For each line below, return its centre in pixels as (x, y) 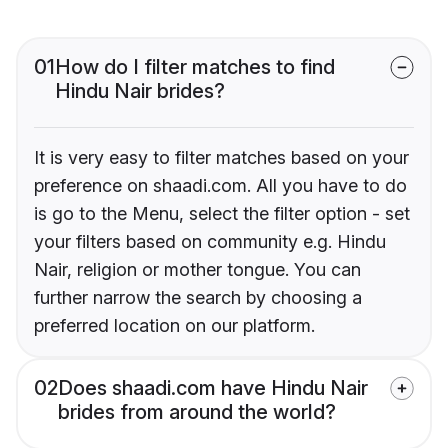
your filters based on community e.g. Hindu (210, 242)
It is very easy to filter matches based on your (221, 158)
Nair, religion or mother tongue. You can (197, 270)
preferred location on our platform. (174, 326)
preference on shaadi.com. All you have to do (220, 186)
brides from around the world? (197, 412)
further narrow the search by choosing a (198, 298)
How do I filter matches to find (195, 67)
